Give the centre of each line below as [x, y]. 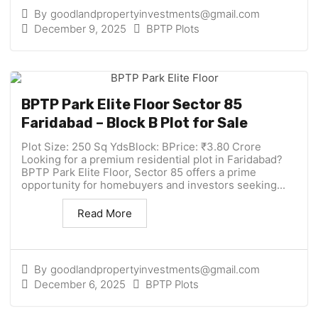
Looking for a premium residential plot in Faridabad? [152, 160]
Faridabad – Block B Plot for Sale [135, 123]
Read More [105, 214]
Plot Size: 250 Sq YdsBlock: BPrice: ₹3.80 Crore [141, 147]
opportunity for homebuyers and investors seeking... [153, 185]
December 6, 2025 [80, 284]
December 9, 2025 [80, 28]
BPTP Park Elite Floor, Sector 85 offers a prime [139, 172]
